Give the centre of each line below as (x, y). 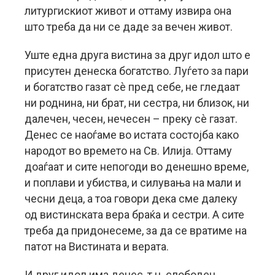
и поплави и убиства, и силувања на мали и (133, 183)
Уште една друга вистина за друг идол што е (137, 55)
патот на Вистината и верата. (97, 246)
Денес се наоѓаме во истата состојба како (132, 135)
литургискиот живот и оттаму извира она (128, 11)
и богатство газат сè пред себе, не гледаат (132, 87)
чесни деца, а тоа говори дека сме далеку (131, 199)
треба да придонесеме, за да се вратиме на (136, 230)
